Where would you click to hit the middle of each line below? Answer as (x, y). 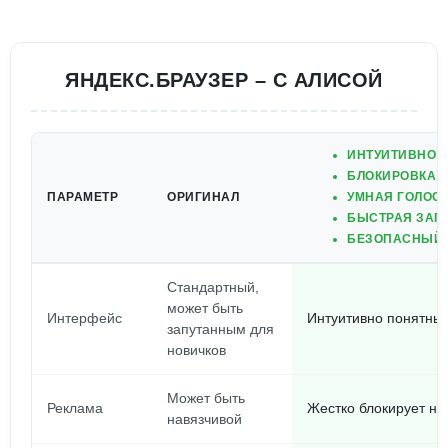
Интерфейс (84, 318)
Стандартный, (213, 287)
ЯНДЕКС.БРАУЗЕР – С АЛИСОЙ (224, 80)
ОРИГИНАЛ (203, 197)
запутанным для (220, 329)
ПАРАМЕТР (82, 197)
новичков (196, 350)
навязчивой (204, 419)
